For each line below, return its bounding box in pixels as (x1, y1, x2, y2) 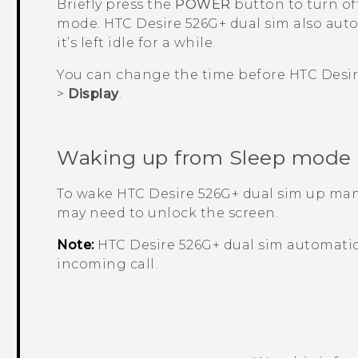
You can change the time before (57, 67, 289, 83)
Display (68, 86, 119, 102)
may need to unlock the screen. (57, 205, 279, 221)
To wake (57, 186, 117, 202)
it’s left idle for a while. (57, 35, 216, 51)
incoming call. (57, 257, 158, 272)
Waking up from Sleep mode (57, 145, 352, 170)
